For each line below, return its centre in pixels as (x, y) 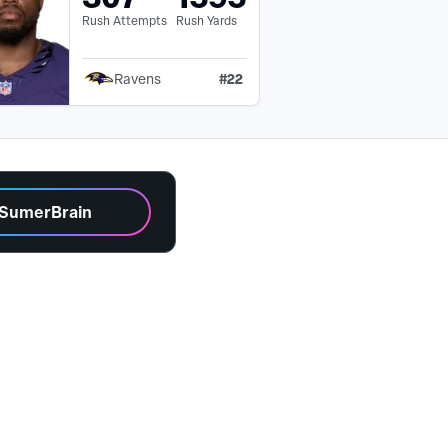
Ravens (137, 79)
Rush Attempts (124, 20)
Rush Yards (206, 20)
